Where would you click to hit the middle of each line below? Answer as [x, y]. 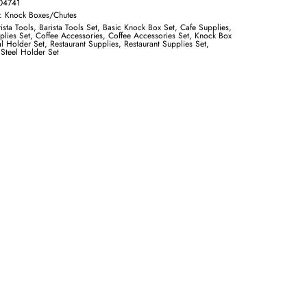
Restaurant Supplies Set [165, 44]
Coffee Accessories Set [149, 36]
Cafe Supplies [205, 27]
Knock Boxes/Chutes [41, 15]
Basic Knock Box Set [139, 27]
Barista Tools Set [69, 27]
